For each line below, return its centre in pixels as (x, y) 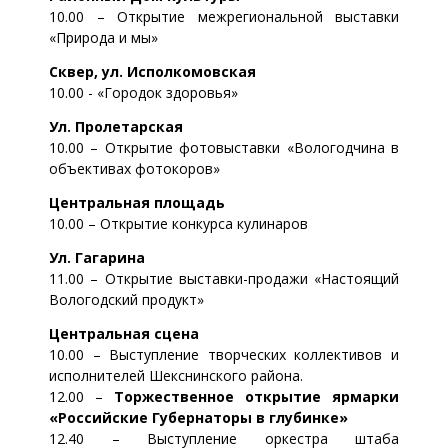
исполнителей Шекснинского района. (176, 375)
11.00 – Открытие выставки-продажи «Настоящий (224, 278)
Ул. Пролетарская (116, 126)
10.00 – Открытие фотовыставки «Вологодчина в (224, 147)
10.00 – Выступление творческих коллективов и (224, 354)
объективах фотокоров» (134, 168)
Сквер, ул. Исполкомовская (152, 71)
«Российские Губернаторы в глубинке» (198, 417)
